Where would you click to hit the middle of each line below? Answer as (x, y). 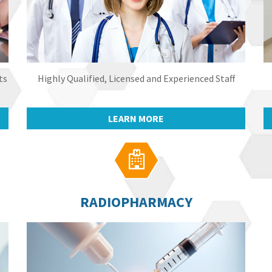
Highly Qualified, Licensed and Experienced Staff (136, 78)
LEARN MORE (136, 118)
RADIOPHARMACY (136, 202)
